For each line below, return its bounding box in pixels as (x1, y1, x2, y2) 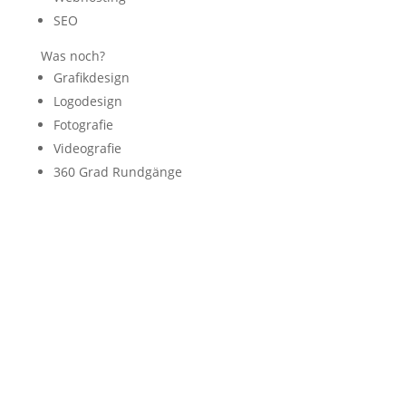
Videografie (53, 140, 121, 157)
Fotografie (53, 116, 113, 133)
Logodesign (53, 92, 122, 110)
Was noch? (40, 47, 105, 64)
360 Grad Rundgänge (53, 163, 182, 180)
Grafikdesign (53, 69, 130, 86)
